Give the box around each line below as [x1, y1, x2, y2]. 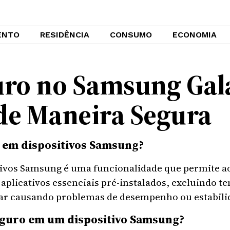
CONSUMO [110, 30, 152, 40]
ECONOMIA [172, 30, 217, 40]
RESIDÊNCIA [40, 30, 89, 40]
